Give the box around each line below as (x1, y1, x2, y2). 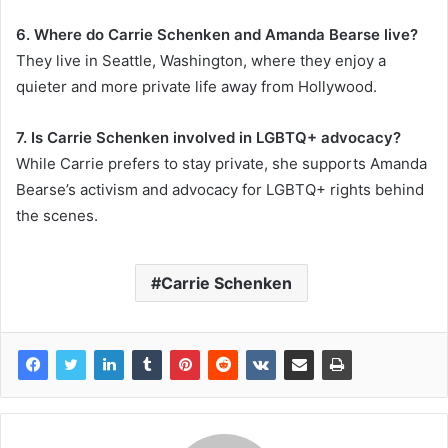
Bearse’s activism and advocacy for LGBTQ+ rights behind (16, 180, 424, 200)
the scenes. (16, 206, 98, 226)
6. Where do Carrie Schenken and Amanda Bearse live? (16, 25, 418, 45)
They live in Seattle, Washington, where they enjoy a (16, 51, 386, 71)
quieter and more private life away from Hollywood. (16, 77, 377, 97)
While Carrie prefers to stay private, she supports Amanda (16, 154, 427, 174)
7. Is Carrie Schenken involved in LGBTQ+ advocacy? (16, 128, 401, 148)
